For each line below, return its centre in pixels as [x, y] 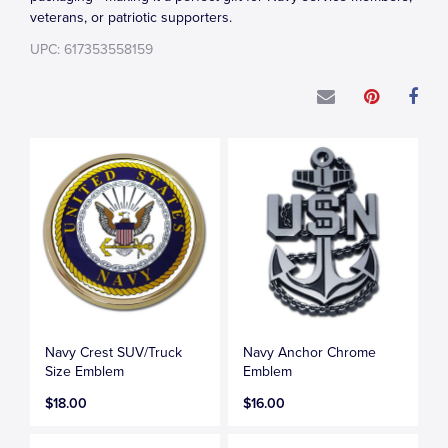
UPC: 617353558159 [91, 49]
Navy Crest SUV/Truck [113, 352]
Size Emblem [84, 371]
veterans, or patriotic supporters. [131, 17]
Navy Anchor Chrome [310, 352]
